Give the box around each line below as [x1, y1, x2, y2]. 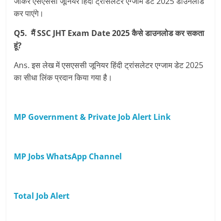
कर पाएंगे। [14, 8, 44, 19]
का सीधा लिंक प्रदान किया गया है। [14, 72, 113, 83]
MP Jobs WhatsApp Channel [14, 151, 122, 162]
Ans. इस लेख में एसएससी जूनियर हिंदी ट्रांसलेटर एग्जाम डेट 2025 [14, 60, 204, 71]
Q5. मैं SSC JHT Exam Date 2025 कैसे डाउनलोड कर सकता [14, 28, 205, 38]
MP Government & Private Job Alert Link [14, 111, 171, 122]
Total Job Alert [14, 190, 70, 201]
